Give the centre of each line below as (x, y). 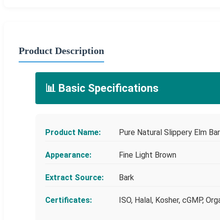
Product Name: (73, 132)
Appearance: (68, 155)
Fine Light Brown (148, 155)
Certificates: (69, 200)
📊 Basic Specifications (102, 88)
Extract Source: (74, 177)
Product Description (61, 50)
